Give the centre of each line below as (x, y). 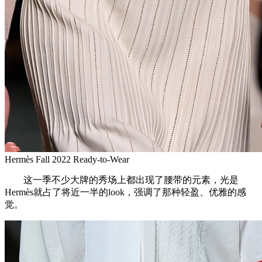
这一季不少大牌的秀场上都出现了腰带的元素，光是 (122, 180)
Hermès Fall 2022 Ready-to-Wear (67, 159)
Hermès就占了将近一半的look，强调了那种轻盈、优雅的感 (125, 192)
